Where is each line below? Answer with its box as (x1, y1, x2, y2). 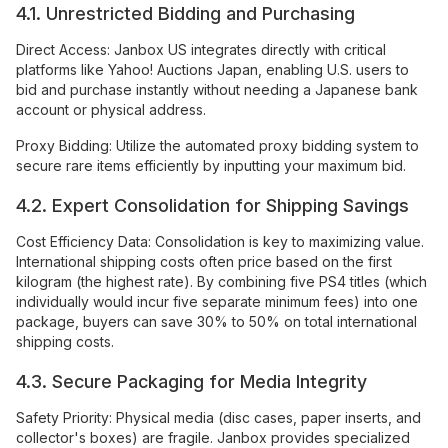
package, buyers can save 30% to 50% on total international (16, 313, 417, 331)
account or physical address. (16, 101, 206, 119)
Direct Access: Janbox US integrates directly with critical (16, 41, 386, 59)
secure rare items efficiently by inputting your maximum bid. (16, 157, 406, 175)
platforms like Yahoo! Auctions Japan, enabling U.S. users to (16, 61, 409, 79)
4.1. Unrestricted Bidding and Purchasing (16, 3, 360, 25)
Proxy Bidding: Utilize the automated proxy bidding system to (16, 137, 419, 155)
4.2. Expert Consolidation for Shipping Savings (16, 195, 409, 217)
